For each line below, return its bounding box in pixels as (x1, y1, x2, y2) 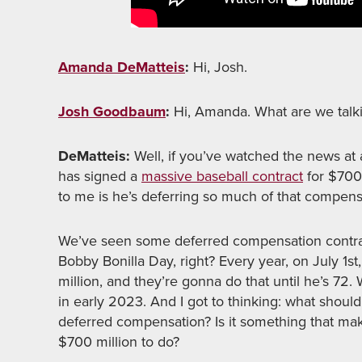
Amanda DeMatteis (58, 57, 185, 78)
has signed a (58, 166, 141, 187)
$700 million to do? (58, 331, 179, 352)
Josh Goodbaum (58, 101, 166, 122)
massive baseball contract (141, 166, 303, 187)
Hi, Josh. (189, 57, 247, 78)
